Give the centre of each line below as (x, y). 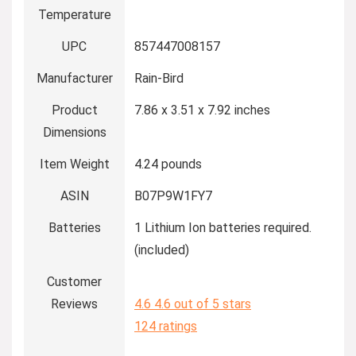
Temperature (74, 15)
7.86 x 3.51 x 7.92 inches (202, 110)
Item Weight (74, 164)
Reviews (74, 304)
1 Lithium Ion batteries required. (223, 228)
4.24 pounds (168, 164)
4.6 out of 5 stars (203, 304)
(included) (162, 250)
